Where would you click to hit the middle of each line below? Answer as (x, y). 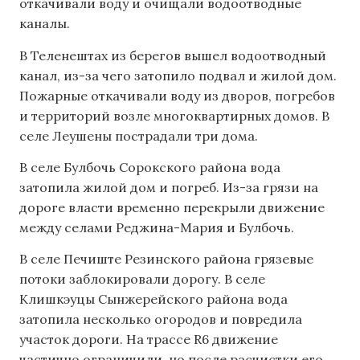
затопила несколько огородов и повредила (161, 319)
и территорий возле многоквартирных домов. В (174, 115)
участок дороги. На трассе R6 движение (149, 340)
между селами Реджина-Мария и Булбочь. (157, 227)
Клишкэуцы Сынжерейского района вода (153, 299)
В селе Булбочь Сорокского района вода (150, 167)
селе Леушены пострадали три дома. (139, 135)
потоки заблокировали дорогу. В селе (142, 279)
